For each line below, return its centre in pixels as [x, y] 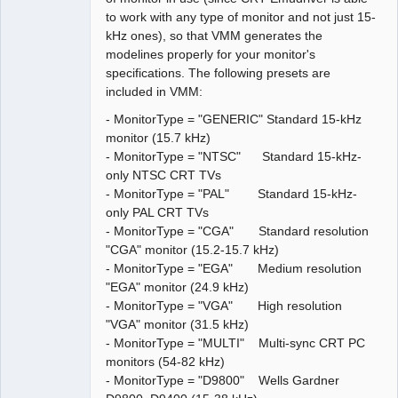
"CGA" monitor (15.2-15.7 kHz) [193, 249]
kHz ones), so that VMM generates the [215, 35]
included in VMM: [155, 91]
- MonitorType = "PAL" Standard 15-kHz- [232, 193]
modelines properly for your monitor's [211, 54]
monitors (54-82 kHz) [166, 361]
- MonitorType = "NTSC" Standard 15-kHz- [234, 156]
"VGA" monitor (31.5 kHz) [178, 324]
